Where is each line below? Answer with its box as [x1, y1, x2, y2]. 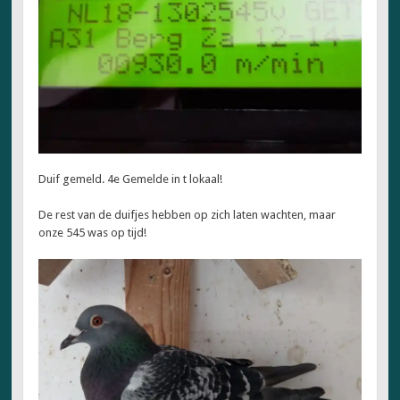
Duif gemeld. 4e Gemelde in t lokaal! [38, 172, 223, 187]
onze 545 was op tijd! [38, 225, 147, 239]
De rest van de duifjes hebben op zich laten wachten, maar [38, 207, 337, 221]
